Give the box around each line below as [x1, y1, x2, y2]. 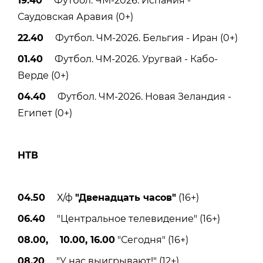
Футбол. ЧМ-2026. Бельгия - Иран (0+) [43, 32, 238, 43]
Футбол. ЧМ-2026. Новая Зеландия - [46, 90, 231, 102]
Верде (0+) [18, 69, 69, 81]
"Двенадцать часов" [75, 191, 176, 203]
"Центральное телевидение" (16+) [45, 213, 220, 224]
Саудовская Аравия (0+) [18, 11, 133, 22]
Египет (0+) [18, 107, 72, 119]
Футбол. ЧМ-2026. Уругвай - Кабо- [43, 53, 218, 65]
